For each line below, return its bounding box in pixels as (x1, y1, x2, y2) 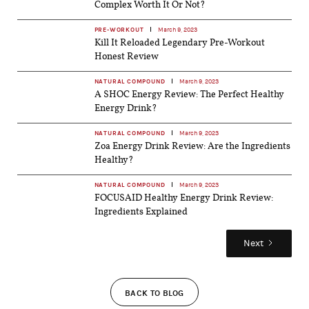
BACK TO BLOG (125, 288, 184, 298)
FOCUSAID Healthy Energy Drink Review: (94, 193, 273, 203)
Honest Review (94, 52, 159, 62)
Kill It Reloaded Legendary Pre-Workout (94, 38, 265, 48)
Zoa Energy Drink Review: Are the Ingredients (94, 141, 290, 152)
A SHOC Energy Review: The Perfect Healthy (94, 90, 284, 100)
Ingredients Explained (94, 207, 188, 217)
